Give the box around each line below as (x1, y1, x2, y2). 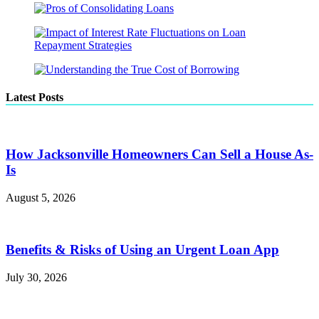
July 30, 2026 (6, 271, 67, 283)
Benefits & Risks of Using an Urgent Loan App (6, 241, 279, 257)
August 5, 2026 (6, 192, 75, 204)
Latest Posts (6, 91, 63, 104)
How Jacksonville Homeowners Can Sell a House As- (6, 147, 313, 162)
